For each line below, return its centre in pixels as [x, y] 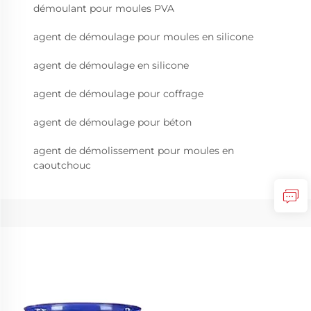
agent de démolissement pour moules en [134, 151]
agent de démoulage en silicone [111, 65]
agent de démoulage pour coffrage [118, 94]
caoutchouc [62, 165]
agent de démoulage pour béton [112, 122]
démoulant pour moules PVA [104, 8]
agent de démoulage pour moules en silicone [143, 37]
